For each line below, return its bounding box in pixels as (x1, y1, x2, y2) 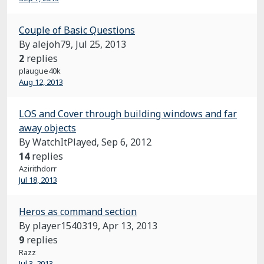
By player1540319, (19, 219, 103, 232)
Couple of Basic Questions (19, 24, 135, 37)
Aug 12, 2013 (19, 77, 63, 87)
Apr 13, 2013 (103, 219, 157, 232)
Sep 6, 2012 (101, 136, 151, 148)
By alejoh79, (19, 38, 75, 51)
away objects (19, 121, 76, 134)
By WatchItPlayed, (19, 136, 101, 148)
